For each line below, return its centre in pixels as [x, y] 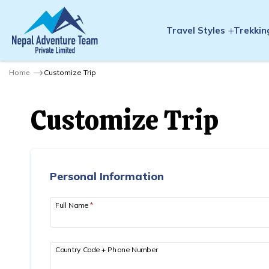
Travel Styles [195, 30]
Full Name [73, 205]
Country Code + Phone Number [107, 249]
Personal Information [107, 176]
